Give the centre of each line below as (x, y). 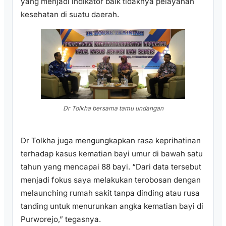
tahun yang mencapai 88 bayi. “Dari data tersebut (111, 166)
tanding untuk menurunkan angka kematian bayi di (112, 206)
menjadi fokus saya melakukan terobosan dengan (111, 180)
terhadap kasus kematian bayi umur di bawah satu (112, 153)
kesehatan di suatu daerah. (70, 15)
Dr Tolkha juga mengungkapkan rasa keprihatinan (111, 140)
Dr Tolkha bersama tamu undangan (113, 108)
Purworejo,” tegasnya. (61, 219)
